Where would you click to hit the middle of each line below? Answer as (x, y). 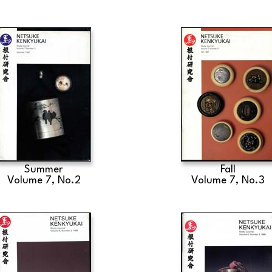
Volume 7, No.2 (44, 181)
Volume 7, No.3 (228, 181)
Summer (44, 170)
